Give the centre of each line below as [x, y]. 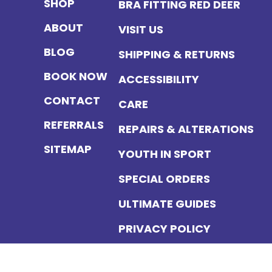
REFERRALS [74, 125]
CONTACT [72, 101]
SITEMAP [68, 149]
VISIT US [141, 30]
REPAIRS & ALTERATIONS [186, 129]
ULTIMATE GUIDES [168, 204]
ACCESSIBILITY [159, 80]
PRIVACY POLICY [165, 229]
